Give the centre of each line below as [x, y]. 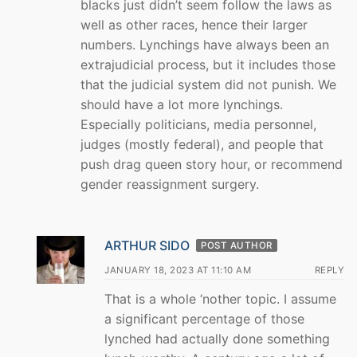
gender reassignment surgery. [170, 184]
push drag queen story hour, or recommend [212, 164]
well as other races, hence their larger [194, 24]
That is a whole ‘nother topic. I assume [220, 298]
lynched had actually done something [217, 338]
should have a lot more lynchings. [182, 104]
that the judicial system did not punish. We [208, 84]
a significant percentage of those [204, 318]
